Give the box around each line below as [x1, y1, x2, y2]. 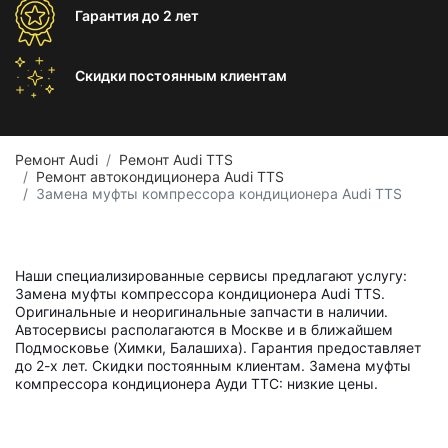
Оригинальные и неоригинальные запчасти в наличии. [15, 303, 388, 320]
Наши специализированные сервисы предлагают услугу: [15, 267, 407, 284]
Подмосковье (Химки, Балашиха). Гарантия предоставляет [15, 339, 421, 356]
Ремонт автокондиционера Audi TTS [36, 168, 284, 185]
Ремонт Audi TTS [119, 151, 233, 168]
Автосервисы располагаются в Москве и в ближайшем [15, 321, 393, 338]
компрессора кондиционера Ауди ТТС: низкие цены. [15, 375, 378, 392]
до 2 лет [142, 7, 199, 24]
